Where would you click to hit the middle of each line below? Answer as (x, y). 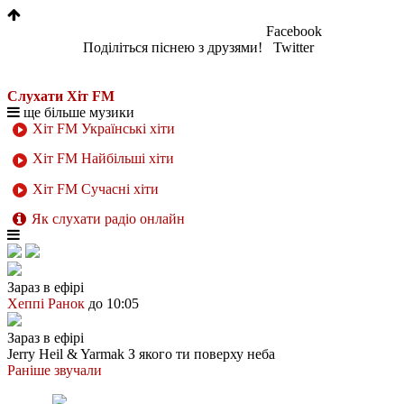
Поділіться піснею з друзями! (172, 47)
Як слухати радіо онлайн (108, 218)
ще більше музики (77, 112)
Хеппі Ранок (46, 303)
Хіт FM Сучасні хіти (94, 188)
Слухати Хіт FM (61, 96)
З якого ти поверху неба (202, 353)
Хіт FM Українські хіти (102, 129)
